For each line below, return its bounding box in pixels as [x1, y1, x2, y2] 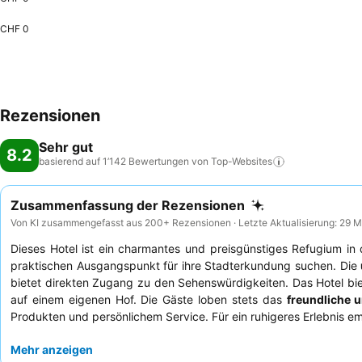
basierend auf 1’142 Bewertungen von [39, 155, 208, 167]
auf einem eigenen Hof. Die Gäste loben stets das [11, 292, 287, 306]
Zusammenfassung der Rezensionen [11, 197, 245, 213]
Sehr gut [39, 139, 93, 155]
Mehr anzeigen [11, 342, 93, 356]
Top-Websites [211, 155, 272, 167]
